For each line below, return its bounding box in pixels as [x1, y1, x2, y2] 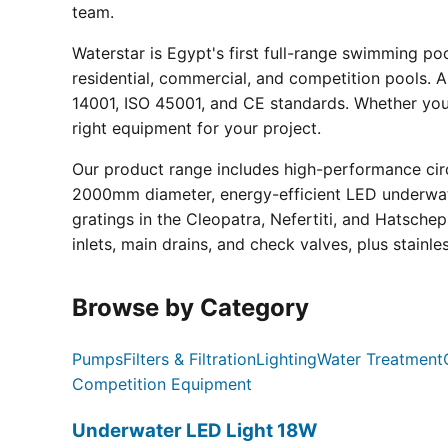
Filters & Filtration [123, 349, 256, 370]
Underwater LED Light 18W [72, 418, 317, 442]
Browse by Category [72, 293, 309, 323]
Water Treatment [317, 349, 443, 370]
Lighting [256, 349, 317, 370]
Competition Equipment [72, 374, 252, 395]
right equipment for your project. [72, 118, 321, 139]
